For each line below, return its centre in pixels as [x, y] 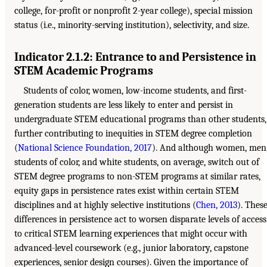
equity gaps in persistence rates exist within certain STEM [127, 191]
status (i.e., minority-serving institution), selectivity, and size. [132, 25]
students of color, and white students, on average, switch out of [137, 162]
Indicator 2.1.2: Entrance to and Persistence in [135, 57]
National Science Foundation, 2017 [85, 148]
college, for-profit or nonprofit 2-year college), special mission [133, 11]
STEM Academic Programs [84, 71]
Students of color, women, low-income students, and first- [135, 91]
